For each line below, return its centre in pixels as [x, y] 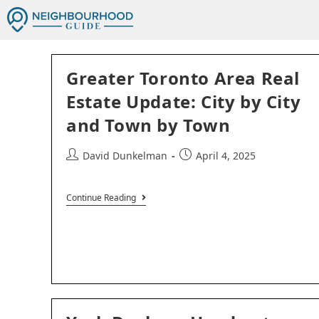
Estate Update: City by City [184, 101]
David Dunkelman [125, 156]
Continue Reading [101, 198]
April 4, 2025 [226, 156]
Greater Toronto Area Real [183, 78]
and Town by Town [148, 125]
